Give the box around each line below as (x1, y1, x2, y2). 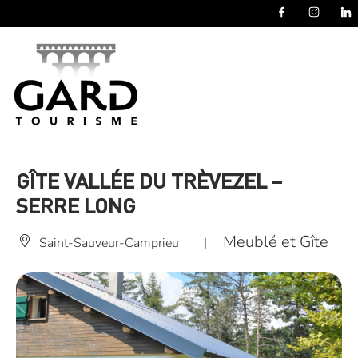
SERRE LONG (16, 192, 136, 218)
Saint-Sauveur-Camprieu (38, 233, 179, 252)
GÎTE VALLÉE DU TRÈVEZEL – (16, 167, 282, 193)
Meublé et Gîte (222, 231, 328, 253)
